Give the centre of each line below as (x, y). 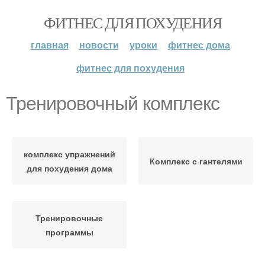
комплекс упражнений (69, 154)
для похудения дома (69, 168)
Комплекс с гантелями (196, 161)
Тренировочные (69, 218)
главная (49, 45)
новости (99, 45)
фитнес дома (199, 45)
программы (69, 232)
